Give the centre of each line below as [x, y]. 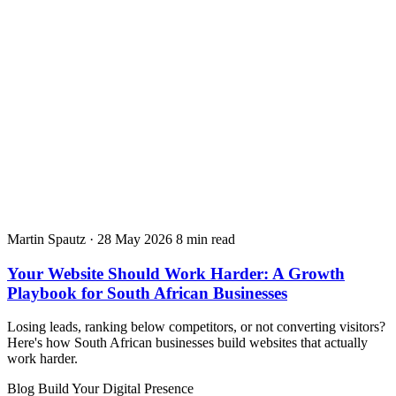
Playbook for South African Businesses [147, 293]
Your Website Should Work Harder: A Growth [176, 273]
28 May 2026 [135, 239]
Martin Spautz [46, 239]
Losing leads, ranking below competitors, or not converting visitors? [196, 327]
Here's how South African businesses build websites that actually [187, 343]
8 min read [206, 239]
